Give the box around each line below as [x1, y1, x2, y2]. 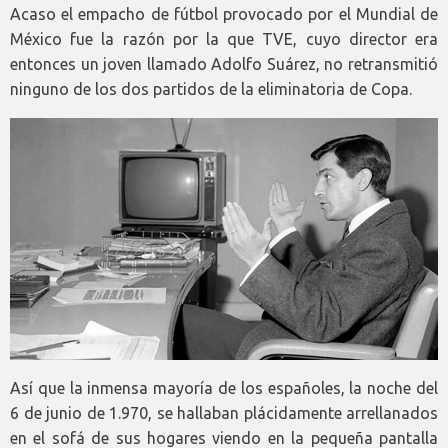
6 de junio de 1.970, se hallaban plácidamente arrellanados [10, 404, 438, 423]
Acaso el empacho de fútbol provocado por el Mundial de [10, 4, 438, 23]
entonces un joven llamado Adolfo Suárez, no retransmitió [10, 54, 438, 73]
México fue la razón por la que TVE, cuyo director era [10, 29, 438, 48]
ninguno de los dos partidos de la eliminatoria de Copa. [10, 79, 412, 98]
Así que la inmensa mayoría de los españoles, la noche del [10, 379, 438, 398]
